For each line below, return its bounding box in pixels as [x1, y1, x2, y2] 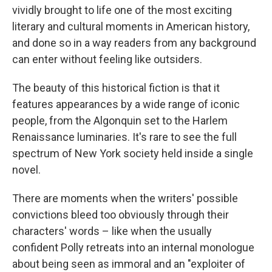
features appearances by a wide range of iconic [12, 98, 240, 111]
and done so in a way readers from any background [12, 36, 256, 50]
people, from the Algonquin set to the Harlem [12, 114, 228, 127]
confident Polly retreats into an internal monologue [12, 241, 254, 254]
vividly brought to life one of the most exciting [12, 4, 232, 17]
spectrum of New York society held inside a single [12, 147, 253, 160]
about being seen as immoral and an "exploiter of [12, 257, 245, 271]
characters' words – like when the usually [12, 225, 212, 238]
